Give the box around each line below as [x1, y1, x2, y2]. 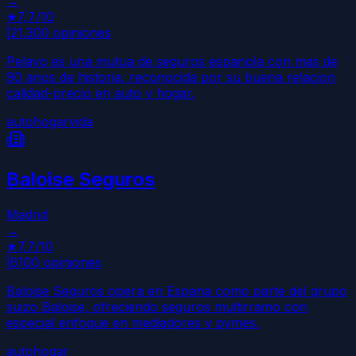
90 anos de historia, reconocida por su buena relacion [6, 69, 335, 86]
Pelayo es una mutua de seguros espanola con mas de [6, 53, 338, 70]
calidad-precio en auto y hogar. [6, 85, 195, 102]
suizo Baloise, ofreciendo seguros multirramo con [6, 299, 308, 315]
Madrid [6, 207, 48, 223]
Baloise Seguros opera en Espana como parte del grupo [6, 283, 347, 300]
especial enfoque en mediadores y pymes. [6, 315, 259, 331]
